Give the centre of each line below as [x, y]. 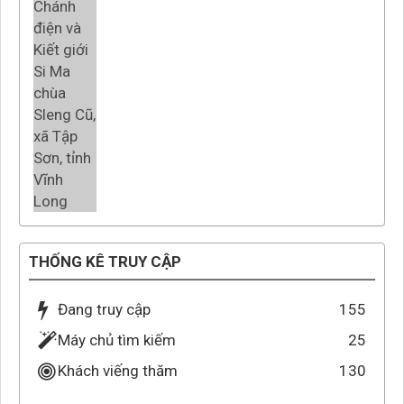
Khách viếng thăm [118, 371]
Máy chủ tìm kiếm [117, 340]
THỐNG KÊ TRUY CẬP [105, 262]
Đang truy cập [104, 310]
